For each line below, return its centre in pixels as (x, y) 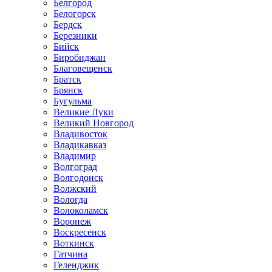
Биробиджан (80, 57)
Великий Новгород (93, 123)
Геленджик (76, 265)
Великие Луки (83, 112)
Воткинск (74, 243)
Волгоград (75, 167)
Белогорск (75, 14)
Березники (75, 36)
